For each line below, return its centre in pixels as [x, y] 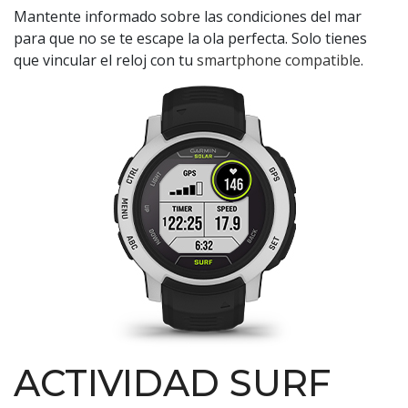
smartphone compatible [279, 60]
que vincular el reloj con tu [105, 60]
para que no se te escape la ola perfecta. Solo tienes [190, 38]
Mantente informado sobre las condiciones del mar [188, 16]
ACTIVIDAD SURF [172, 382]
